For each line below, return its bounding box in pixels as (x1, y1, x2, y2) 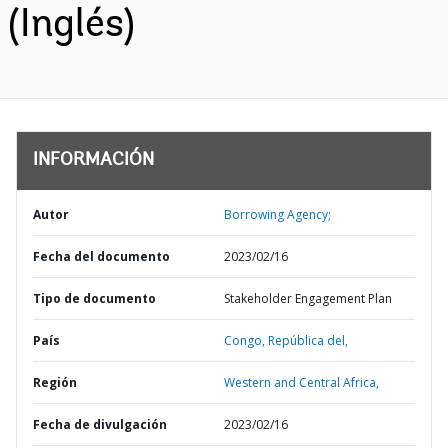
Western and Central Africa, (224, 374, 379, 391)
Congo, (224, 332, 268, 349)
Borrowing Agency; (224, 206, 331, 223)
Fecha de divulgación (33, 416, 167, 433)
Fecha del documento (33, 248, 170, 265)
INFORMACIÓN (33, 152, 154, 170)
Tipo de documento (33, 290, 156, 307)
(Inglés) (8, 6, 135, 46)
